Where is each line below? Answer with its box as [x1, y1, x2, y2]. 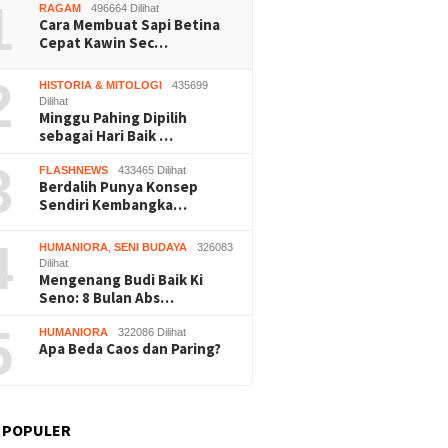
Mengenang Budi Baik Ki [39, 270, 204, 290]
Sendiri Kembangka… [39, 195, 188, 215]
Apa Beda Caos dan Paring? [39, 339, 222, 359]
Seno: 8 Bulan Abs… [39, 288, 175, 308]
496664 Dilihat [91, 2, 160, 15]
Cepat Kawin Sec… [39, 33, 169, 53]
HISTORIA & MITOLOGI [39, 79, 163, 92]
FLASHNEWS [39, 164, 109, 177]
